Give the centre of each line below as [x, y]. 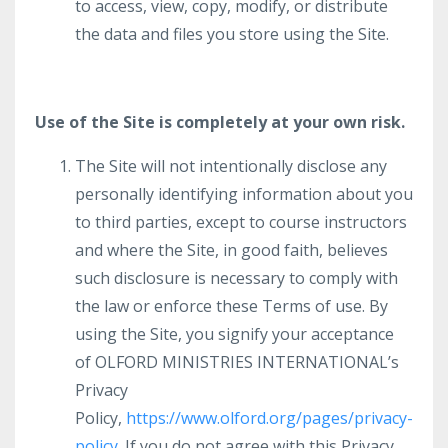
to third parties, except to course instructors [241, 222]
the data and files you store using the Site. [232, 34]
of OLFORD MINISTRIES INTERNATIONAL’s [237, 362]
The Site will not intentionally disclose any [231, 166]
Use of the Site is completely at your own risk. [220, 122]
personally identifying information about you [244, 194]
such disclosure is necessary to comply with [236, 278]
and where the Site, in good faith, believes [231, 250]
